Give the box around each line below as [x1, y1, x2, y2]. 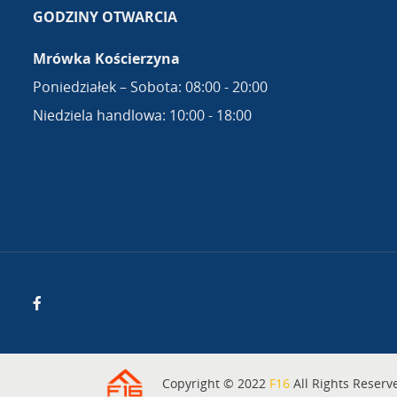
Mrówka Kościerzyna [33, 49, 180, 69]
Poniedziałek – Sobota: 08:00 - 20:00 [33, 77, 268, 97]
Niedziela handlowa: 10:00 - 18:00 [33, 105, 252, 126]
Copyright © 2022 [162, 375, 269, 393]
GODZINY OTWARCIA [33, 7, 177, 27]
